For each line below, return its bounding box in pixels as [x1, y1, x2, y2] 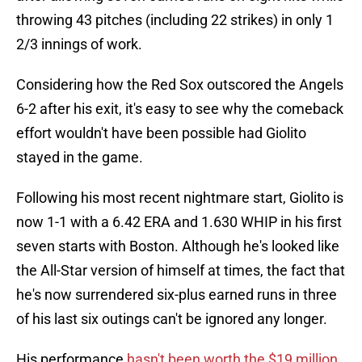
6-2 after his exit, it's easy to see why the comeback [16, 100, 343, 118]
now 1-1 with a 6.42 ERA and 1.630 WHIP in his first [16, 213, 342, 231]
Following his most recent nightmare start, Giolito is [16, 189, 343, 207]
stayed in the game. [16, 149, 143, 166]
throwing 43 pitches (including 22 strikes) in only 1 [16, 11, 334, 29]
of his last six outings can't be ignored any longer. [16, 310, 327, 328]
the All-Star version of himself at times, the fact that [16, 262, 345, 280]
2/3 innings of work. [16, 36, 142, 53]
